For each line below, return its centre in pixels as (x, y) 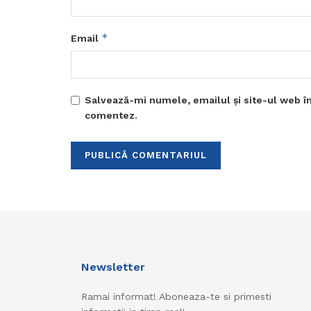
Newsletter (113, 267)
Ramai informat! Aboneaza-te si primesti (176, 297)
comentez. (111, 116)
